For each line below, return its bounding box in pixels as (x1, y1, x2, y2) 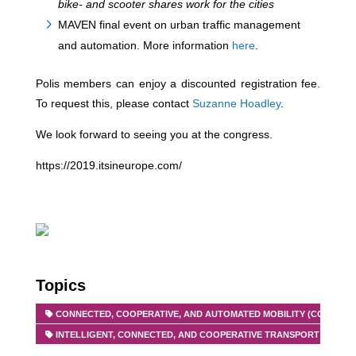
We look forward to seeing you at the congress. (35, 128, 273, 141)
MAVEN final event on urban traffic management (57, 18, 300, 31)
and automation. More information (57, 39, 232, 52)
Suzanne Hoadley (192, 97, 281, 110)
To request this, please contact (35, 97, 192, 110)
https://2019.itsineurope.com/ (35, 159, 182, 172)
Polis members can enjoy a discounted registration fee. (35, 77, 321, 90)
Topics (35, 277, 86, 294)
